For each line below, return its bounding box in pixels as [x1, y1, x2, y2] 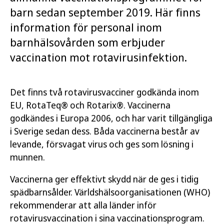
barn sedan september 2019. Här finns [10, 4, 200, 19]
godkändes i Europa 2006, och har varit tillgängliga [10, 112, 212, 124]
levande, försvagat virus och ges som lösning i [10, 138, 193, 150]
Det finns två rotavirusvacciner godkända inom [10, 86, 199, 98]
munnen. [10, 151, 45, 163]
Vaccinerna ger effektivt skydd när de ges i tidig [10, 173, 198, 185]
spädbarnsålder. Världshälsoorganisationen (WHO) [10, 186, 210, 198]
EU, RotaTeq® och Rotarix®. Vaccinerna [10, 99, 170, 111]
